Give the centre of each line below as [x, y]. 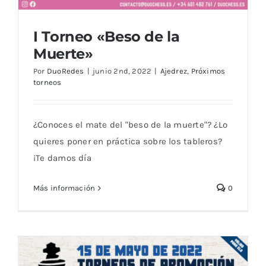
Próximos [208, 71]
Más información [64, 188]
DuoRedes [65, 71]
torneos [47, 83]
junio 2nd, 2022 [122, 71]
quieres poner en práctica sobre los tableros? [128, 142]
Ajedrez [174, 71]
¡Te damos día [62, 158]
